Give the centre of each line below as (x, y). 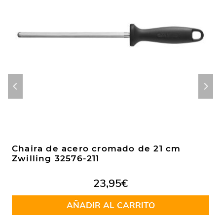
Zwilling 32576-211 (56, 159)
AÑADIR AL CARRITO (110, 205)
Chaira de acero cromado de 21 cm (96, 149)
